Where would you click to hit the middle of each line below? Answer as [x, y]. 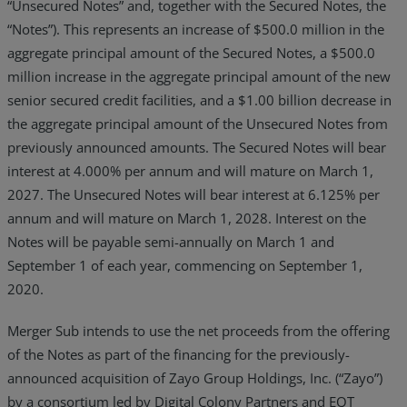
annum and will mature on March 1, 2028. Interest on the [187, 218]
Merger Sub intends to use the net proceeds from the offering [199, 330]
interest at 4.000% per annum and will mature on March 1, [190, 170]
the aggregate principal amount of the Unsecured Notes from [198, 123]
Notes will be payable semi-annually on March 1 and [171, 241]
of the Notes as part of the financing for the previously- [179, 354]
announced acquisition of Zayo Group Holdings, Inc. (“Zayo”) [195, 377]
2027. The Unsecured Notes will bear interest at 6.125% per [194, 194]
